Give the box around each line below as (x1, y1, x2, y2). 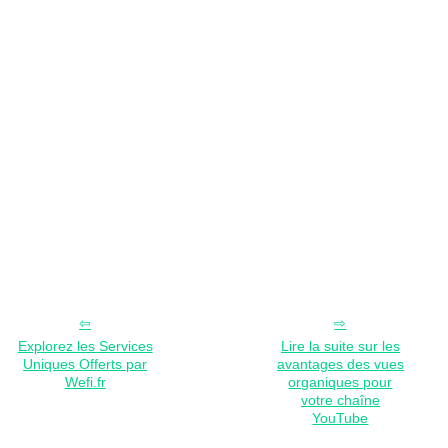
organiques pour (288, 373, 393, 390)
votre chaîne (300, 391, 380, 408)
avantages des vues (276, 355, 404, 372)
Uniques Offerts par (23, 355, 148, 372)
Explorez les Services (17, 337, 153, 354)
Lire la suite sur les (280, 337, 400, 354)
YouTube (312, 409, 369, 426)
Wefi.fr (64, 373, 106, 390)
